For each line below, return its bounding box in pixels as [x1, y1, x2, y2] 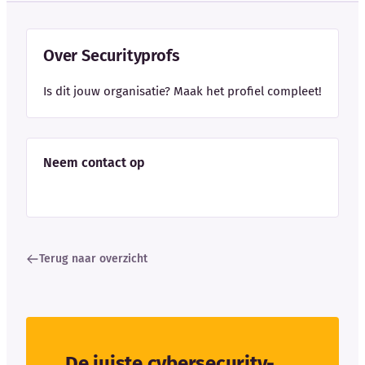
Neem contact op [43, 154, 145, 170]
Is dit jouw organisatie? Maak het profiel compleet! [43, 83, 322, 99]
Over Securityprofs [43, 45, 180, 65]
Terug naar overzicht [39, 251, 147, 266]
